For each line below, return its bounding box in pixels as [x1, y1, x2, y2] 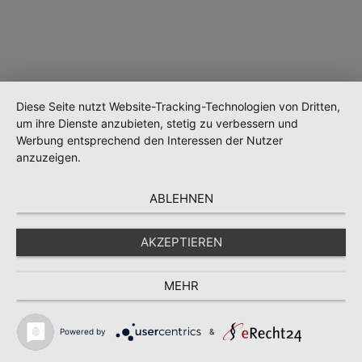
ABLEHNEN [149, 191, 213, 206]
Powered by [60, 326, 106, 336]
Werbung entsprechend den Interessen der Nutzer [16, 133, 283, 147]
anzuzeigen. [16, 150, 81, 164]
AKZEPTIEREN [140, 234, 222, 250]
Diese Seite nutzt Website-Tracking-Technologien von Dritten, [16, 99, 340, 113]
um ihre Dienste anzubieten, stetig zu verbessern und [16, 116, 298, 130]
